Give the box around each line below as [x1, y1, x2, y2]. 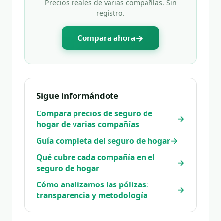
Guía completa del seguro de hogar [37, 135, 170, 147]
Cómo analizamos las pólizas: [37, 179, 148, 190]
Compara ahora [77, 33, 135, 43]
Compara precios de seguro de [37, 108, 152, 119]
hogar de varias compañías [37, 119, 139, 130]
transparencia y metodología [37, 190, 147, 201]
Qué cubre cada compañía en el [37, 152, 155, 163]
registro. [96, 8, 125, 18]
